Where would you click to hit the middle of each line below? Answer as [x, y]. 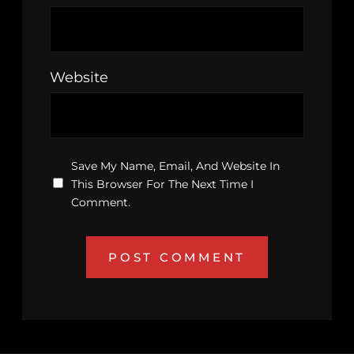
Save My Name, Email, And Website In [175, 166]
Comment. [101, 203]
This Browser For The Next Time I [162, 185]
